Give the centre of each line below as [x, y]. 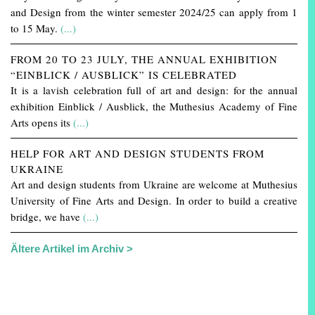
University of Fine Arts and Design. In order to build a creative [154, 201]
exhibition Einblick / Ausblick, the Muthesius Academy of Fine [154, 107]
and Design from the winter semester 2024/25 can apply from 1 [154, 12]
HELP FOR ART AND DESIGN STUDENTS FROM [137, 154]
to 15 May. [36, 28]
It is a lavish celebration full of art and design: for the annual [154, 90]
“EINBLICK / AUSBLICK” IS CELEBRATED [124, 75]
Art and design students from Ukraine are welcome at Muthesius [154, 185]
